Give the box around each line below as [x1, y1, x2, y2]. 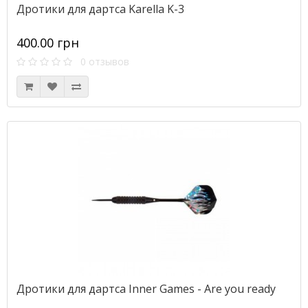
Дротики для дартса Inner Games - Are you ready [16, 281, 276, 296]
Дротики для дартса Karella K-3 [16, 1, 184, 16]
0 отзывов [72, 55, 129, 68]
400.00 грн [16, 34, 79, 51]
